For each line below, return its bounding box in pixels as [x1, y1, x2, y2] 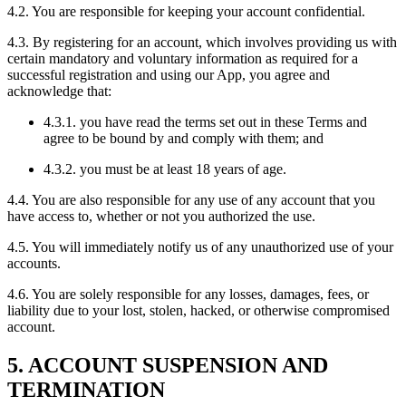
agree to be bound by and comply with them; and [43, 130, 324, 147]
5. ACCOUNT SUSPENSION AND [7, 353, 328, 377]
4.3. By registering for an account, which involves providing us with [7, 34, 397, 51]
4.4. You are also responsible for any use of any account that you [7, 192, 375, 208]
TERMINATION [7, 377, 165, 401]
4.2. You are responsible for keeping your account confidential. [7, 4, 365, 20]
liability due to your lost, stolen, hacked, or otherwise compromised [7, 303, 390, 319]
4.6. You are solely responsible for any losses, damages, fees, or [7, 286, 369, 303]
